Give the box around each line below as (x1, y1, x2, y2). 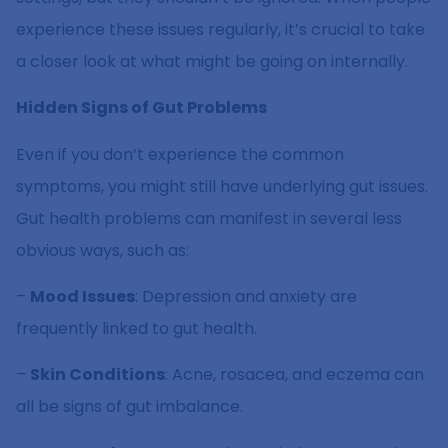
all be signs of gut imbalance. (16, 395, 243, 419)
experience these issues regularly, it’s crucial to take (16, 17, 425, 41)
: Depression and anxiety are (135, 284, 357, 308)
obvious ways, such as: (16, 238, 189, 262)
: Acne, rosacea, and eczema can (165, 363, 424, 387)
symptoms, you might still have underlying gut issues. (16, 174, 428, 198)
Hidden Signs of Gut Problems (16, 96, 267, 120)
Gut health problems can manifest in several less (16, 206, 402, 230)
